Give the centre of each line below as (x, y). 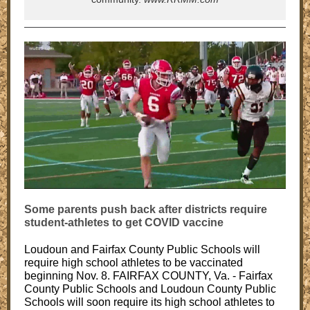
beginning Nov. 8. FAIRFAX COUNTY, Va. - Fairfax (148, 276)
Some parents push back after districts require (146, 209)
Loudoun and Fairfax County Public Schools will (142, 249)
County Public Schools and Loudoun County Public (150, 289)
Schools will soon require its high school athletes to (149, 302)
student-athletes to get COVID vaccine (124, 222)
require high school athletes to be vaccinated (134, 263)
